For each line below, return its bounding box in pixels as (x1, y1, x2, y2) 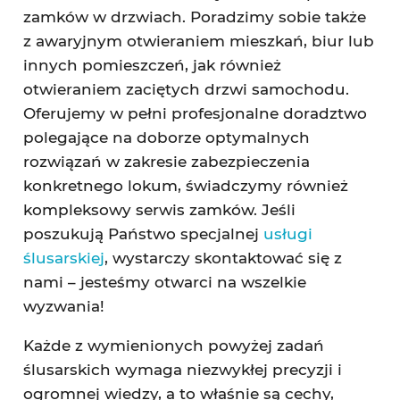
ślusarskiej (22, 249, 104, 267)
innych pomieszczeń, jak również (22, 56, 281, 74)
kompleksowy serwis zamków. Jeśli (22, 201, 296, 219)
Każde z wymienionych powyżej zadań (22, 337, 324, 354)
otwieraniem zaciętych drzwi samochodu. (22, 80, 349, 98)
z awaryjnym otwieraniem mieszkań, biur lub (22, 32, 374, 50)
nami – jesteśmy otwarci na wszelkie (22, 273, 306, 291)
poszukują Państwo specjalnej (22, 225, 263, 243)
